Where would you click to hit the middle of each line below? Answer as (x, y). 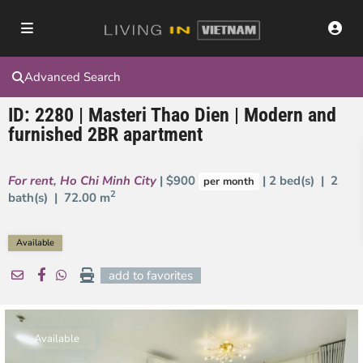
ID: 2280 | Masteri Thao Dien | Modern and (172, 115)
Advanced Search (73, 77)
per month (229, 181)
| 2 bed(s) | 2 (299, 181)
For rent (31, 181)
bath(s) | (36, 198)
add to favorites (151, 275)
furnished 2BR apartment (105, 135)
